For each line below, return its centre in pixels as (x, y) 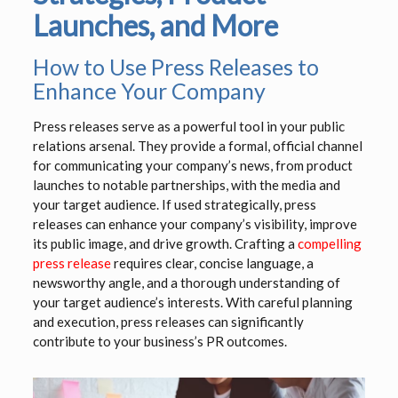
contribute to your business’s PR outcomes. (159, 342)
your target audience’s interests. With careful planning (192, 302)
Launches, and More (155, 26)
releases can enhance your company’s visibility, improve (195, 224)
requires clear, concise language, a (212, 263)
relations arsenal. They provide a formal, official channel (197, 146)
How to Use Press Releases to (175, 67)
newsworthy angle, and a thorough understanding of (186, 283)
